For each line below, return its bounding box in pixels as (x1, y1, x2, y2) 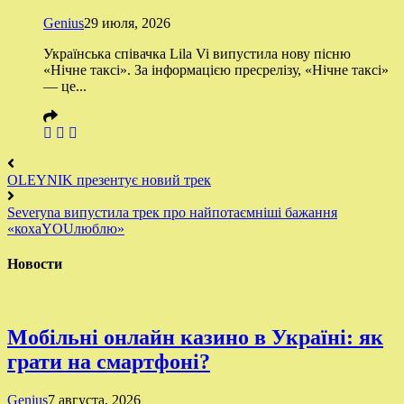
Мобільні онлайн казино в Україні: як (7, 326, 383, 350)
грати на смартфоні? (7, 350, 210, 374)
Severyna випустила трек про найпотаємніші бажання (7, 204, 337, 220)
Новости (7, 255, 62, 271)
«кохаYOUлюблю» (7, 220, 124, 236)
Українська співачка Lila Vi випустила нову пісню (43, 45, 351, 61)
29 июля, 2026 (84, 14, 170, 31)
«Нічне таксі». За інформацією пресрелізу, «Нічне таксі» (43, 61, 389, 78)
